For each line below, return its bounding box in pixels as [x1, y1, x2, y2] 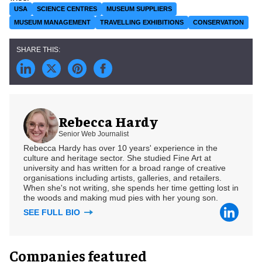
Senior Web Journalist [58, 130, 129, 139]
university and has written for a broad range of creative [23, 163, 226, 173]
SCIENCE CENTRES [37, 5, 97, 12]
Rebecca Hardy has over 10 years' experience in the [23, 143, 218, 153]
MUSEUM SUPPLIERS [106, 5, 172, 12]
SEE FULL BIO [23, 207, 82, 217]
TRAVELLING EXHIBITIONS [100, 18, 184, 26]
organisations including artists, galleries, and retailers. [23, 173, 222, 182]
